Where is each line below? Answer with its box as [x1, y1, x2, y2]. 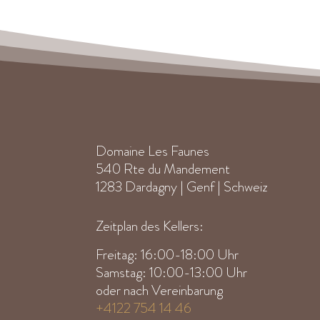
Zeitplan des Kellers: [96, 215, 204, 236]
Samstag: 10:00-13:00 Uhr [96, 261, 248, 283]
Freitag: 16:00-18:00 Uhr [96, 244, 239, 265]
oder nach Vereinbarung [96, 279, 224, 301]
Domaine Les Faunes [96, 141, 210, 162]
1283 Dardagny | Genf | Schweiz [96, 176, 268, 198]
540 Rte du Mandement [96, 159, 231, 180]
